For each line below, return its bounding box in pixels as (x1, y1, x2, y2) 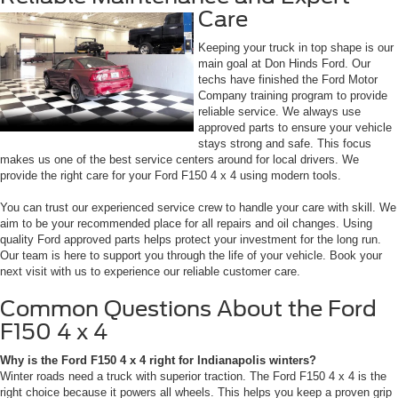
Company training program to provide (198, 88, 387, 102)
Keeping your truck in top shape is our (198, 40, 394, 54)
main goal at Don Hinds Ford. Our (198, 56, 370, 70)
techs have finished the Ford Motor (198, 72, 378, 86)
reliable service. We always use (198, 104, 361, 118)
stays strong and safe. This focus (198, 136, 371, 150)
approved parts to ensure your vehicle (198, 120, 392, 134)
